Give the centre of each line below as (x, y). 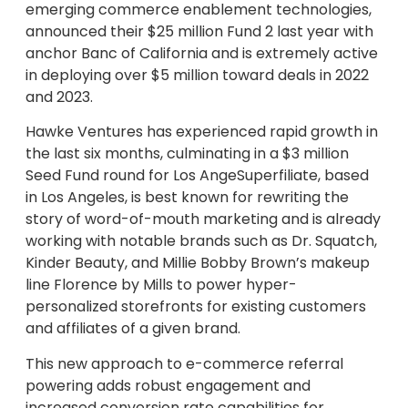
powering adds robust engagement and (168, 385)
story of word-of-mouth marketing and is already (203, 219)
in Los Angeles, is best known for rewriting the (187, 198)
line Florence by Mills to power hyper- (161, 285)
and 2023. (59, 97)
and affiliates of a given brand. (133, 329)
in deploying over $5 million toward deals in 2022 (197, 75)
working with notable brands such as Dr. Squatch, (201, 241)
